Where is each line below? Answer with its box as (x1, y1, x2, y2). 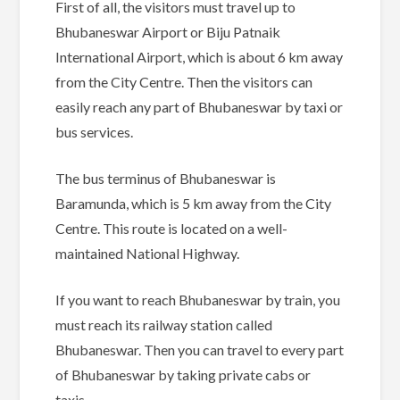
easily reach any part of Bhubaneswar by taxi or (55, 98, 344, 116)
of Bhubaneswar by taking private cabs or (55, 366, 312, 384)
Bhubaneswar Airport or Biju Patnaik (55, 23, 281, 41)
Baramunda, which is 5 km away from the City (55, 195, 332, 212)
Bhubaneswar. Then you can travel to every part (55, 341, 345, 359)
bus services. (55, 123, 137, 141)
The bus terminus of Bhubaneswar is (55, 170, 277, 187)
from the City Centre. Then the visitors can (55, 73, 313, 91)
